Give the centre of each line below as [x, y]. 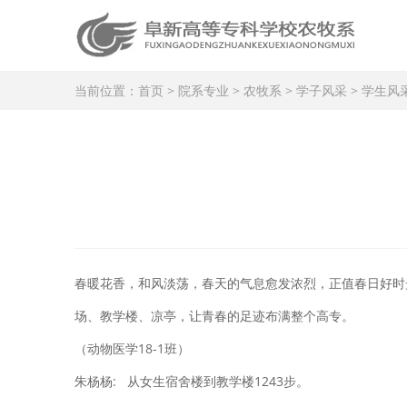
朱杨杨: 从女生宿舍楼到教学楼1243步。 [192, 381]
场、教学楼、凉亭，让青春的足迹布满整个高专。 [214, 316]
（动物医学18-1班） [132, 348]
